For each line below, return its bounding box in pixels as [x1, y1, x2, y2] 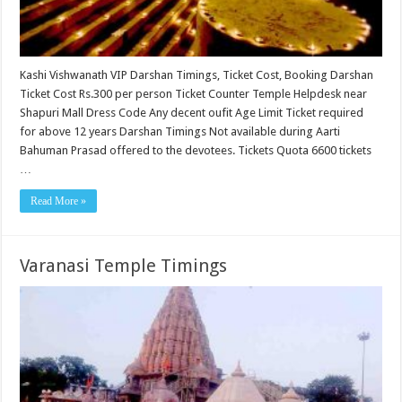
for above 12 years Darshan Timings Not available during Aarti [20, 125, 341, 138]
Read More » [31, 195, 87, 207]
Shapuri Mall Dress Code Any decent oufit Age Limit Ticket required [20, 106, 364, 119]
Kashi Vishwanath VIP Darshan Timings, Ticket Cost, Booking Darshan [20, 68, 374, 82]
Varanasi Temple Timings [20, 255, 228, 276]
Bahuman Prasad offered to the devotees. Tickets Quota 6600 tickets [20, 144, 372, 157]
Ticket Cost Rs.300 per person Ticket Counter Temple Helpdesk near [20, 87, 368, 100]
